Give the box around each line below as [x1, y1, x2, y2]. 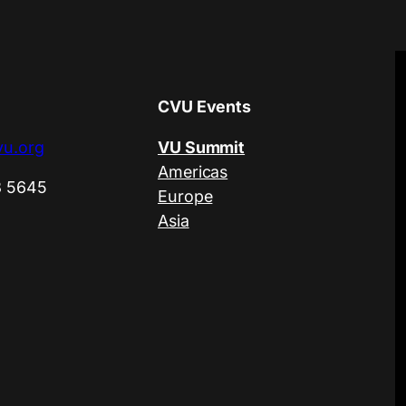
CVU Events [158, 96, 251, 116]
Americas [158, 161, 228, 181]
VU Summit [158, 137, 246, 157]
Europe [158, 186, 213, 206]
